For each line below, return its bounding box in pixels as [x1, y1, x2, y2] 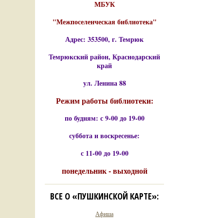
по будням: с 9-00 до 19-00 [64, 113, 145, 123]
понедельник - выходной [61, 165, 147, 176]
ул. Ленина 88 [83, 78, 126, 88]
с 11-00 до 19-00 [80, 148, 128, 158]
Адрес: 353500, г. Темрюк [65, 34, 144, 44]
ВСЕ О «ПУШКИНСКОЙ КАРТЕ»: [50, 190, 159, 202]
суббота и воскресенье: [69, 130, 140, 141]
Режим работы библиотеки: [55, 95, 153, 106]
